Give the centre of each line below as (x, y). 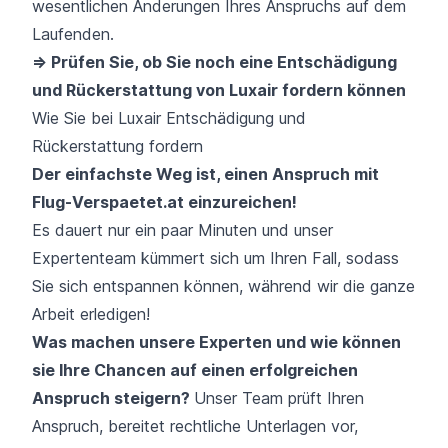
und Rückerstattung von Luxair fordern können (219, 89)
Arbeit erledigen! (91, 313)
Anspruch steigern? (113, 397)
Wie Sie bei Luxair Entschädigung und (169, 117)
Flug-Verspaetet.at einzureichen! (164, 201)
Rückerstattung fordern (117, 145)
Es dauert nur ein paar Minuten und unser (182, 229)
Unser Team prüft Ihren (279, 397)
